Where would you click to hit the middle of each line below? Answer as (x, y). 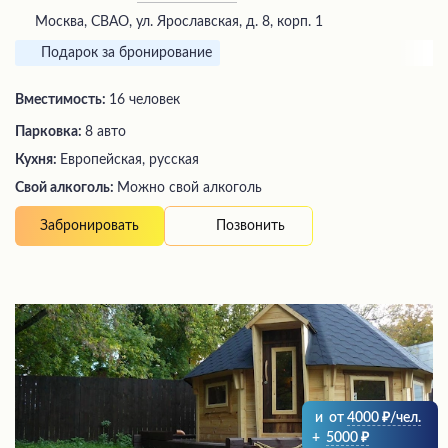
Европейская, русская (129, 160)
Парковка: (50, 132)
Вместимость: (62, 100)
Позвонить (250, 225)
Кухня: (37, 160)
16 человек (144, 100)
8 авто (105, 132)
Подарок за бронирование (126, 53)
